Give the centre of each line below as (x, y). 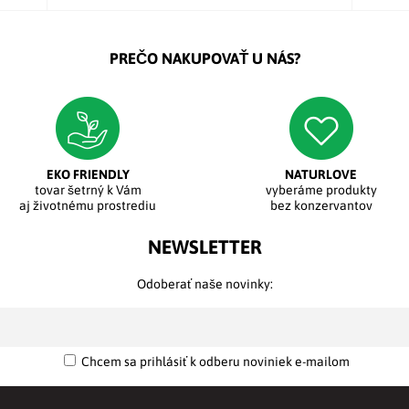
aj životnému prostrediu (88, 206)
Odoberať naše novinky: (204, 284)
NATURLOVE (321, 175)
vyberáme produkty (321, 190)
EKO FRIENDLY (88, 175)
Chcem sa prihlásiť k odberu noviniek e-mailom (215, 361)
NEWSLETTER (204, 247)
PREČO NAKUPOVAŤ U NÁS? (204, 59)
